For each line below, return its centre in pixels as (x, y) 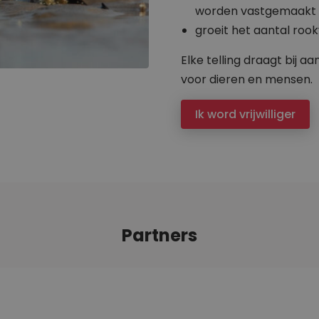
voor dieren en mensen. (247, 80)
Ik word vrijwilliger (245, 115)
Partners (159, 236)
